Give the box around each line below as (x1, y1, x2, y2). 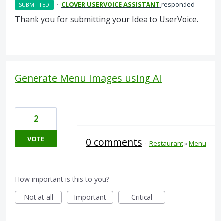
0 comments (86, 135, 142, 149)
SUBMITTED (19, 1, 50, 9)
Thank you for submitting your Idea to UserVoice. (15, 14, 198, 25)
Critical (131, 192, 152, 202)
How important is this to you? (15, 174, 109, 184)
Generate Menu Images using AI (15, 72, 162, 85)
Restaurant (149, 139, 183, 148)
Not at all (23, 192, 53, 202)
